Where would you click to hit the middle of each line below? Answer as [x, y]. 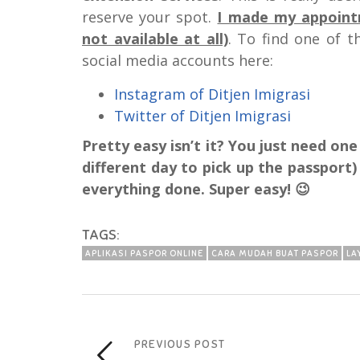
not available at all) [155, 38]
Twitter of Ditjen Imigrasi [202, 115]
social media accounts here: [178, 60]
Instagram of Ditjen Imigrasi [212, 94]
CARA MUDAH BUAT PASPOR [275, 253]
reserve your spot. [150, 16]
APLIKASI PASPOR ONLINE [144, 253]
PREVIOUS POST [180, 344]
